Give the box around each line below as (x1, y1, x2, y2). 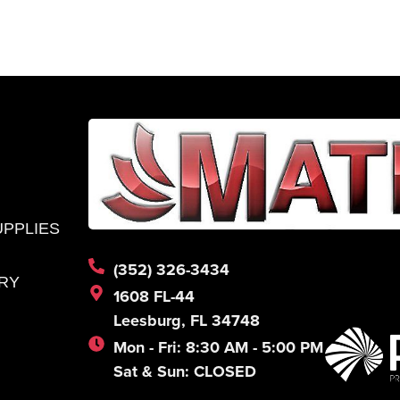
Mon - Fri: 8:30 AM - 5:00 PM (112, 336, 323, 360)
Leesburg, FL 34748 (112, 309, 260, 333)
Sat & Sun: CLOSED (112, 360, 256, 384)
